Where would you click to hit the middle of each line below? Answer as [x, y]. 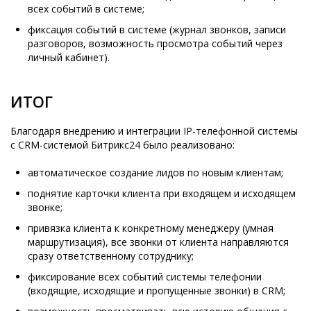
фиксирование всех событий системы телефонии [145, 276]
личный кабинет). [69, 57]
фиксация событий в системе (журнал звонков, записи [157, 29]
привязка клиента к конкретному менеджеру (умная [151, 228]
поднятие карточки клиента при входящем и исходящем [162, 193]
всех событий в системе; [86, 8]
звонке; [45, 207]
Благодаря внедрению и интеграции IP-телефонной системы [154, 131]
